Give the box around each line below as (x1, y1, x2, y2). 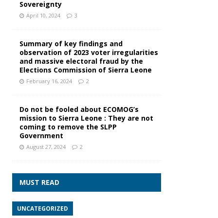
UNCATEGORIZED (17, 204, 68, 213)
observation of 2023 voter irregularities (19, 48, 158, 57)
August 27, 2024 (26, 143, 66, 151)
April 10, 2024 (26, 12, 60, 19)
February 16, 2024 (26, 77, 72, 85)
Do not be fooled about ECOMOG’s (19, 105, 139, 114)
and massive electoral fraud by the (19, 56, 143, 66)
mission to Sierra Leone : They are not (19, 113, 153, 123)
